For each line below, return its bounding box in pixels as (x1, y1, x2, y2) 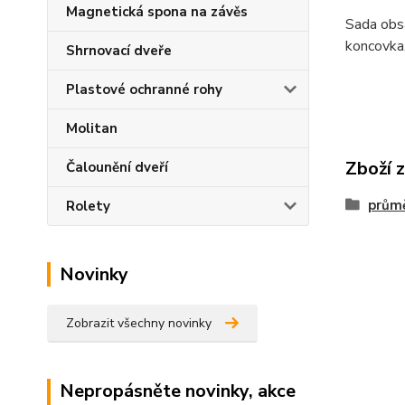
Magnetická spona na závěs (66, 3, 248, 21)
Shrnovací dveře (66, 42, 172, 60)
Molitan (66, 119, 118, 137)
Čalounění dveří (66, 158, 168, 176)
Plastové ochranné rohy (66, 80, 222, 99)
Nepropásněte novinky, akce (60, 379, 296, 403)
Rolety (66, 197, 110, 215)
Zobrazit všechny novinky (66, 315, 212, 332)
